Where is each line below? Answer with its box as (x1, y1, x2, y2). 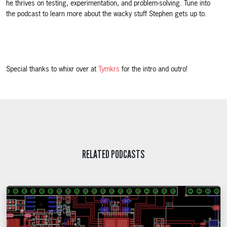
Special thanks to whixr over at (6, 65, 98, 73)
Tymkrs (98, 65, 120, 73)
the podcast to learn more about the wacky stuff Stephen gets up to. (6, 10, 207, 18)
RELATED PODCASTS (82, 147, 145, 161)
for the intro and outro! (120, 65, 187, 73)
